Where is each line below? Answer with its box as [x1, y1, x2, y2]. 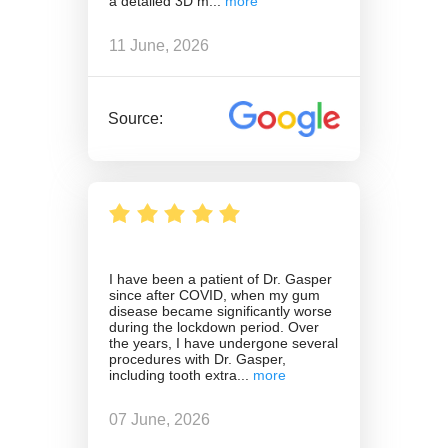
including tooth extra [109, 366, 237, 383]
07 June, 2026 [109, 411, 210, 429]
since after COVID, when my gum [109, 286, 320, 303]
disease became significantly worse [109, 302, 332, 319]
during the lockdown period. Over [109, 318, 319, 335]
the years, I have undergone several [109, 334, 338, 351]
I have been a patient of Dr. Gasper [109, 270, 332, 287]
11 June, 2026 [109, 36, 209, 54]
